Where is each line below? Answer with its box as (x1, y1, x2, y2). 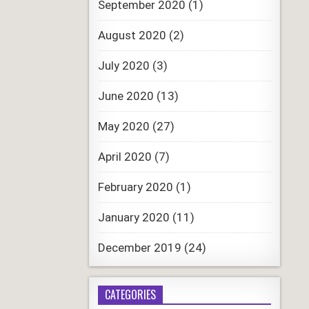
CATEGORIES (104, 286, 156, 303)
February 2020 (97, 180, 173, 194)
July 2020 (97, 59, 150, 72)
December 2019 (97, 241, 181, 255)
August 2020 (97, 28, 166, 42)
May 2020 (97, 119, 150, 133)
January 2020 (97, 210, 170, 224)
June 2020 (97, 89, 154, 103)
